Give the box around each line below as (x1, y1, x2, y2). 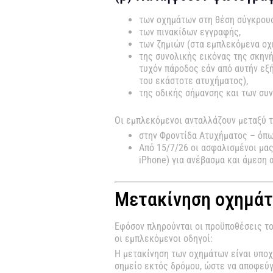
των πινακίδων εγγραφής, (139, 26, 241, 38)
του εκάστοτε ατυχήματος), (139, 74, 249, 87)
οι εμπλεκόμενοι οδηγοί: (115, 232, 213, 244)
